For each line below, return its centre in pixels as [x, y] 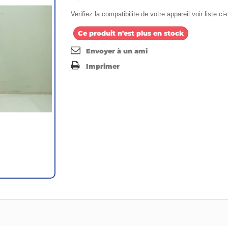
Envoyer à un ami [117, 51]
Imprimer [103, 66]
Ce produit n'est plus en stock [131, 33]
